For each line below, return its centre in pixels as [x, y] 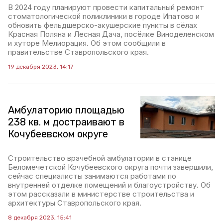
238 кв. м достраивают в [66, 122]
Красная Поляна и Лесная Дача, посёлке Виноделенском [111, 34]
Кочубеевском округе [58, 134]
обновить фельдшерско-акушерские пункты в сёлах [103, 25]
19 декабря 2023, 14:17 [41, 67]
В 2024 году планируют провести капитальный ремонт [106, 7]
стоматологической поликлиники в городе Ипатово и [104, 16]
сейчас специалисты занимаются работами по [92, 176]
